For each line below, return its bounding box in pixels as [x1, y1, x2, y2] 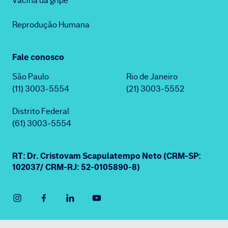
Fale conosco [12, 51, 64, 63]
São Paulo [12, 71, 49, 82]
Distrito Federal [12, 106, 69, 117]
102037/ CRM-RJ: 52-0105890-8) [12, 161, 140, 173]
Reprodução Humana [12, 19, 90, 30]
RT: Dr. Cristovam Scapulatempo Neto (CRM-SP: [12, 150, 201, 161]
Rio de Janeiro [126, 71, 178, 82]
